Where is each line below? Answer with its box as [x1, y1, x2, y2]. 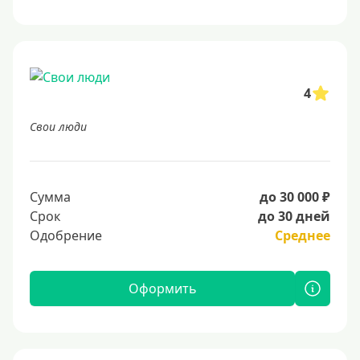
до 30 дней [258, 207, 330, 225]
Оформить [128, 280, 197, 297]
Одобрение [30, 227, 102, 244]
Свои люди [30, 119, 87, 134]
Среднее [275, 227, 330, 244]
